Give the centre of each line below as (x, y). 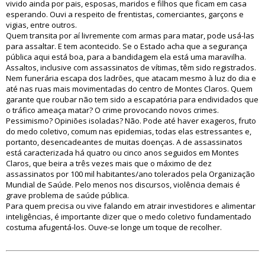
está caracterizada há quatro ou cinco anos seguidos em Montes (122, 153)
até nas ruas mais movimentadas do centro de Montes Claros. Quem (129, 89)
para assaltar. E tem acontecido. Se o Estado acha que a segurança (127, 46)
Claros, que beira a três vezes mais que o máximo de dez (109, 163)
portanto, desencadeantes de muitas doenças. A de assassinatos (124, 142)
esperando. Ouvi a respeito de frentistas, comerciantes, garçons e (125, 14)
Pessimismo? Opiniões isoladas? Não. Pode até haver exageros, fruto (131, 121)
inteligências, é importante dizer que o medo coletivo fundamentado (129, 216)
